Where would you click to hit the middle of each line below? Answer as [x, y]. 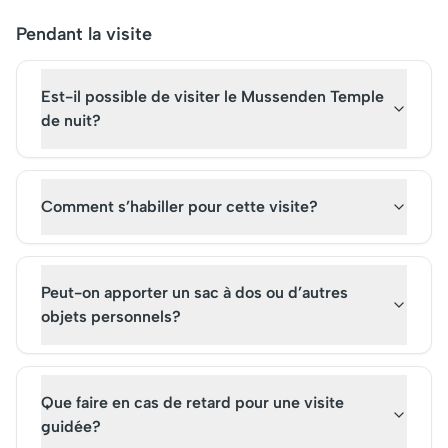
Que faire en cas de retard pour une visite [192, 402]
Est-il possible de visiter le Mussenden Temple [212, 96]
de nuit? [71, 120]
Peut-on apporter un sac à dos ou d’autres [194, 292]
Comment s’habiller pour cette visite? [179, 206]
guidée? [71, 426]
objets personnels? [111, 316]
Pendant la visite [84, 34]
